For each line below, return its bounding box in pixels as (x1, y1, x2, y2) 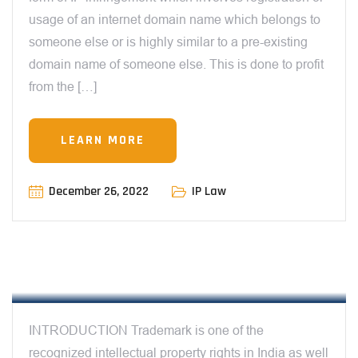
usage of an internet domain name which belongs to (29, 13, 320, 27)
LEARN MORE (61, 132, 145, 149)
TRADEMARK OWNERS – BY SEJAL (24, 237, 276, 260)
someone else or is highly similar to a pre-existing (29, 35, 308, 50)
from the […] (29, 80, 97, 94)
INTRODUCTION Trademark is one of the (29, 324, 264, 338)
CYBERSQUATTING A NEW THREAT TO (24, 216, 302, 239)
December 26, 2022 (49, 183, 149, 201)
